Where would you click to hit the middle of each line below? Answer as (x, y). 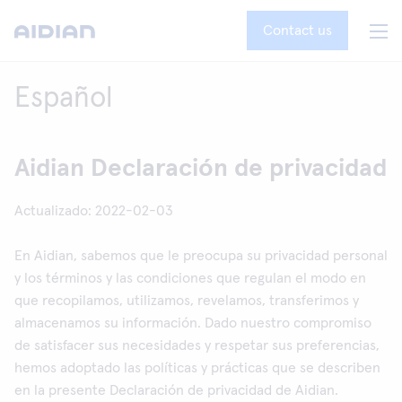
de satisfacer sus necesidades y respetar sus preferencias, (197, 345)
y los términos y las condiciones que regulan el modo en (190, 278)
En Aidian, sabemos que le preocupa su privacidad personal (201, 256)
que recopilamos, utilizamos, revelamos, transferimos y (187, 301)
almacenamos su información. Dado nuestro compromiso (193, 323)
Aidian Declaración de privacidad (201, 169)
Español (63, 99)
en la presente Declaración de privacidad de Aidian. (176, 390)
